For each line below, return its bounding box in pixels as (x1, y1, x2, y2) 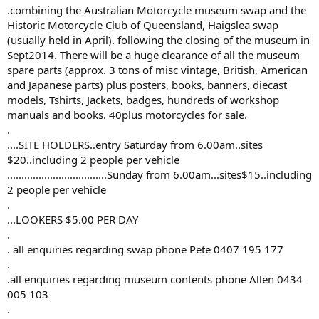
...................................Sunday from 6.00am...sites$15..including (7, 167, 312, 182)
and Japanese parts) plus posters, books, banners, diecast (7, 77, 287, 92)
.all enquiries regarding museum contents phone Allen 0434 (7, 271, 303, 286)
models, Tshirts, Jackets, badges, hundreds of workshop (7, 92, 279, 107)
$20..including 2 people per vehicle (7, 152, 179, 167)
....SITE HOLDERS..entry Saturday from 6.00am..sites (7, 137, 263, 152)
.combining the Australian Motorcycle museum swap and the (7, 2, 306, 17)
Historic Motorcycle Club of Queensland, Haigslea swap (7, 17, 278, 32)
